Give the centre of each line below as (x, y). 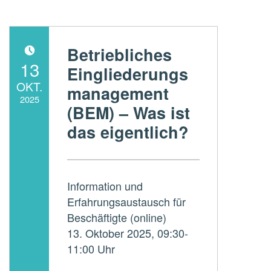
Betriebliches (119, 54)
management (118, 93)
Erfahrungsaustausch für (126, 201)
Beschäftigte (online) (116, 217)
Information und (105, 185)
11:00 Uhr (91, 248)
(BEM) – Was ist (128, 112)
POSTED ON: (19, 59)
